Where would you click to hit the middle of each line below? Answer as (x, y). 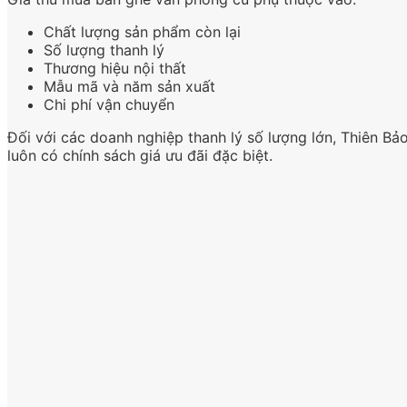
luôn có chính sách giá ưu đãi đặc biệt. (140, 156)
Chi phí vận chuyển (109, 105)
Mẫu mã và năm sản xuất (129, 87)
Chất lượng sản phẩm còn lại (142, 32)
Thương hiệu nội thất (115, 69)
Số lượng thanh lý (104, 50)
